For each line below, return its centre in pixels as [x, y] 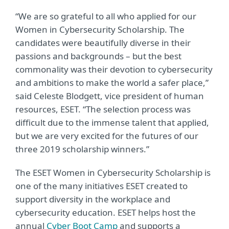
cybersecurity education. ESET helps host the [106, 212]
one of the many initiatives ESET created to [101, 186]
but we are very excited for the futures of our [107, 136]
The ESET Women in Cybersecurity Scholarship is [113, 173]
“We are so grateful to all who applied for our [106, 16]
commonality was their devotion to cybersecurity [114, 69]
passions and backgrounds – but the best [98, 56]
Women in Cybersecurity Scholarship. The [100, 29]
